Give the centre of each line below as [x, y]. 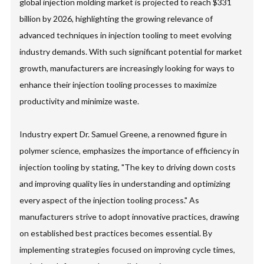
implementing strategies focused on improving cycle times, [128, 250]
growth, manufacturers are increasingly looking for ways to [127, 68]
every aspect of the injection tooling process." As [110, 200]
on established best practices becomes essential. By [116, 233]
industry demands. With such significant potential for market [131, 52]
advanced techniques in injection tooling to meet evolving [126, 35]
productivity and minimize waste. [80, 101]
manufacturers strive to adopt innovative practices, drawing [130, 217]
